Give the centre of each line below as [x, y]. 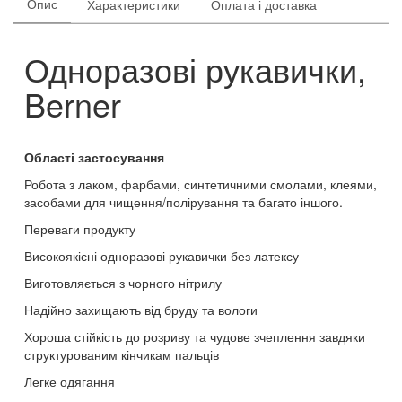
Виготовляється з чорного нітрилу [123, 283]
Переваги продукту [80, 229]
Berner [73, 104]
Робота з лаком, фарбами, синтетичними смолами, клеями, [201, 184]
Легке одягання [70, 381]
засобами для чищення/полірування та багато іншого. [184, 202]
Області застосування [94, 157]
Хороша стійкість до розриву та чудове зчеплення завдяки [195, 336]
